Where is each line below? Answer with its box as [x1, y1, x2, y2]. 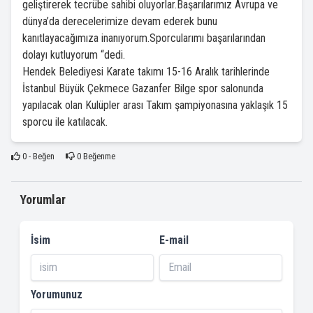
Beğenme [80, 151, 115, 162]
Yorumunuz [31, 288, 82, 302]
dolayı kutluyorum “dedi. [22, 48, 125, 62]
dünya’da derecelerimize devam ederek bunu [22, 15, 217, 29]
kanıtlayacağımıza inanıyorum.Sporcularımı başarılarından [22, 31, 265, 45]
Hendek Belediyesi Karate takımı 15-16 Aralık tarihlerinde [22, 65, 270, 79]
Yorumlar [20, 192, 66, 208]
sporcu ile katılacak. [22, 115, 108, 129]
